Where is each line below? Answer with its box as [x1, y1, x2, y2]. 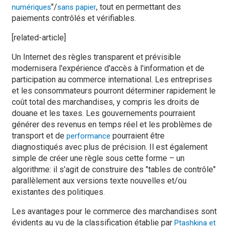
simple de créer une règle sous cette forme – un [12, 153, 185, 163]
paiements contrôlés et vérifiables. [12, 13, 136, 23]
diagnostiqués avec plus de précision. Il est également [12, 142, 208, 152]
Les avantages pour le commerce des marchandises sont [12, 207, 217, 216]
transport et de [12, 131, 66, 141]
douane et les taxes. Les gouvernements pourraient [12, 108, 195, 118]
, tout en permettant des [96, 2, 181, 12]
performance [66, 131, 110, 141]
